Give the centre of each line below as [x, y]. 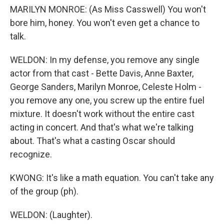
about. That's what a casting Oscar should [92, 141]
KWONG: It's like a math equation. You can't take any [112, 178]
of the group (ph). [44, 191]
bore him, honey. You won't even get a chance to [105, 23]
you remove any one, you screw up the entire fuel [107, 100]
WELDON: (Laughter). [51, 215]
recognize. [31, 154]
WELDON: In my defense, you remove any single [105, 60]
